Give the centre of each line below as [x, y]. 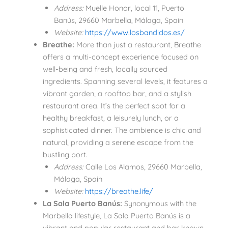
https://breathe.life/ [118, 191]
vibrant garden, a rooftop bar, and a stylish [117, 94]
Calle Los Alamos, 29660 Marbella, [142, 167]
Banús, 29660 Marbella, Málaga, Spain [118, 20]
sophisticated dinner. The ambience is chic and [122, 130]
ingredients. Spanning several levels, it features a [125, 81]
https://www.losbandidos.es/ [134, 33]
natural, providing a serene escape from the [118, 142]
